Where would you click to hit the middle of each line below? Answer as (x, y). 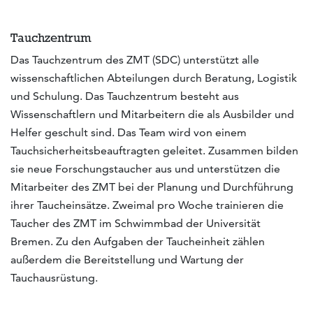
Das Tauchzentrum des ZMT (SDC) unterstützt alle (135, 60)
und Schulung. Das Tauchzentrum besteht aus (125, 96)
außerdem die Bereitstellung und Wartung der (127, 260)
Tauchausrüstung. (54, 278)
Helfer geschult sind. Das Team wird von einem (129, 133)
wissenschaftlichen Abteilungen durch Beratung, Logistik (154, 78)
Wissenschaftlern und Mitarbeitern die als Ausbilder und (152, 115)
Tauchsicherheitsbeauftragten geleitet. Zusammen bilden (154, 151)
